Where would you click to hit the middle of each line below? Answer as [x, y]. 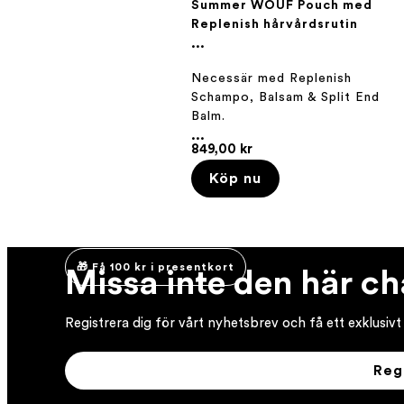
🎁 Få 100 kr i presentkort [156, 266]
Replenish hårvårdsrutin [275, 25]
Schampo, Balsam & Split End [285, 97]
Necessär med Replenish [271, 78]
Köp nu [235, 178]
